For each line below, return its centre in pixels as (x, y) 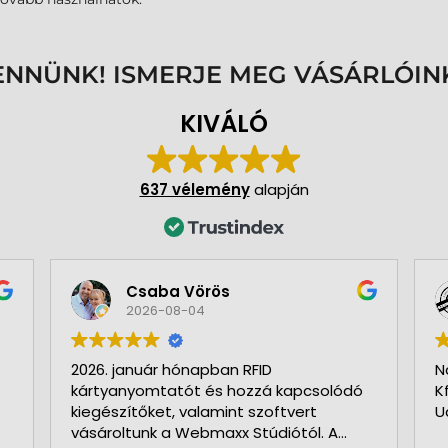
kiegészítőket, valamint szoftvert (193, 412)
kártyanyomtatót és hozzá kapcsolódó (216, 391)
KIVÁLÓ (224, 124)
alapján (279, 190)
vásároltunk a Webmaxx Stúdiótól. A (204, 433)
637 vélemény (194, 190)
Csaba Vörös (177, 291)
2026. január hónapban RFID (171, 370)
